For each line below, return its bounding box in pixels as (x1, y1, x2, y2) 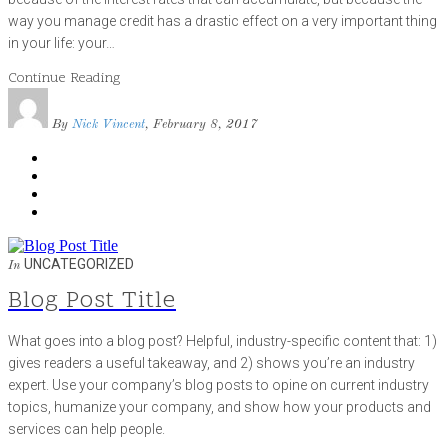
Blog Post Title (8, 284, 176, 318)
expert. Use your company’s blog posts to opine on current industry (8, 376, 429, 393)
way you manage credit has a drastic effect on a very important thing (8, 12, 437, 29)
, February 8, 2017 (145, 117, 258, 131)
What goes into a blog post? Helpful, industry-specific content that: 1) (8, 332, 437, 349)
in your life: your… (8, 34, 115, 51)
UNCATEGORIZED (24, 255, 134, 272)
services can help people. (8, 420, 165, 437)
